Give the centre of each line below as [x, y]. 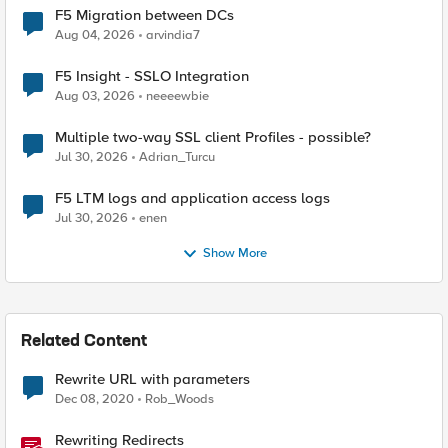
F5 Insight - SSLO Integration [152, 76]
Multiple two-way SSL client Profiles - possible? [213, 137]
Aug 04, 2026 [95, 35]
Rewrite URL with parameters [152, 379]
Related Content [84, 342]
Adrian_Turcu [177, 157]
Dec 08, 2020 [94, 399]
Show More [234, 253]
